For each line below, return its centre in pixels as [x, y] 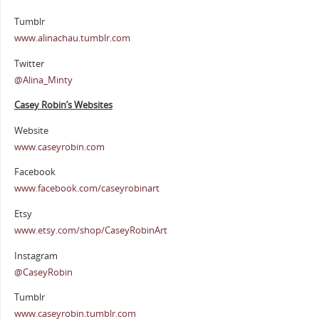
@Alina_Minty [43, 80]
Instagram [36, 256]
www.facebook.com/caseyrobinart [87, 189]
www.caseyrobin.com [59, 147]
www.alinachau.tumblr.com [72, 38]
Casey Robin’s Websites [63, 105]
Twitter [29, 63]
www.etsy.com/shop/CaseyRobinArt [90, 230]
